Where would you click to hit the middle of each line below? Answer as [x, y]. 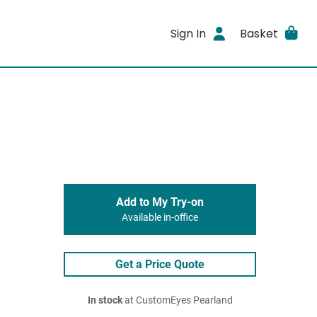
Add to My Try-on [160, 202]
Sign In [189, 33]
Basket [259, 33]
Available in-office [160, 218]
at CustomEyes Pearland [177, 300]
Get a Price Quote [160, 264]
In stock [105, 300]
